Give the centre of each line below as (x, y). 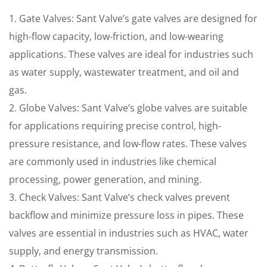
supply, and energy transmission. (83, 251)
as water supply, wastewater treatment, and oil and (124, 72)
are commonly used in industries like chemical (113, 162)
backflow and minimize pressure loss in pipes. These (126, 215)
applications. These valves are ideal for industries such (131, 54)
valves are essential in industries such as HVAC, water (129, 233)
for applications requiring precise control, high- (115, 126)
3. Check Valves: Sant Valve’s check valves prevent (119, 197)
